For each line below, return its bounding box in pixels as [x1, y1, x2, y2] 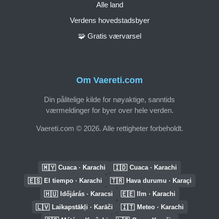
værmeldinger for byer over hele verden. [45, 106, 174, 114]
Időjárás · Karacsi [60, 190, 113, 197]
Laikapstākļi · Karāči [51, 203, 113, 211]
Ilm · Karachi [136, 190, 175, 197]
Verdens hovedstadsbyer [69, 16, 150, 24]
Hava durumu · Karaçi [126, 177, 192, 184]
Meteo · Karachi [136, 203, 184, 211]
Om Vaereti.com [76, 75, 143, 86]
